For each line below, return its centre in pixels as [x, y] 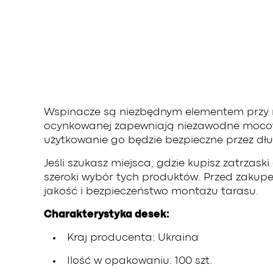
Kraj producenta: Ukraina [133, 238]
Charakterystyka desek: [107, 215]
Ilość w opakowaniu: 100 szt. [140, 261]
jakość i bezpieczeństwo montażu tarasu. [151, 192]
